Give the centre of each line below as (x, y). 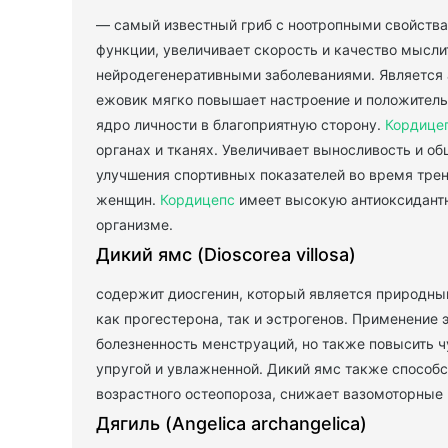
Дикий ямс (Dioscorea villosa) (226, 255)
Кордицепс (197, 200)
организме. (134, 225)
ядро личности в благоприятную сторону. (240, 125)
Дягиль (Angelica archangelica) (231, 424)
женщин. (128, 200)
